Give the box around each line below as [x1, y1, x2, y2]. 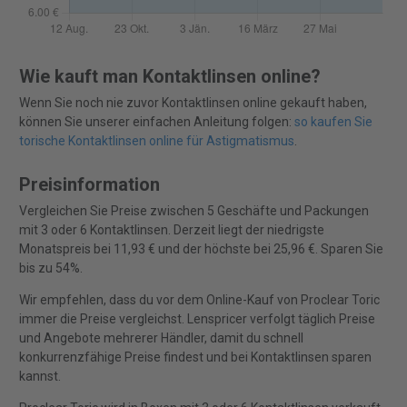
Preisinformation [18, 174, 160, 196]
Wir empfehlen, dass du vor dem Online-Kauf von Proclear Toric [18, 293, 380, 308]
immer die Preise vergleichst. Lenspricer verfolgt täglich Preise [18, 312, 375, 327]
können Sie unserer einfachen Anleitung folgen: [18, 114, 294, 130]
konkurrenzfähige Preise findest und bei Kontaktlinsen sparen [18, 350, 372, 365]
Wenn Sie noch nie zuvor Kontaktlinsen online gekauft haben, [18, 95, 367, 111]
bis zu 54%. [18, 261, 83, 276]
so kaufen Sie [293, 114, 372, 130]
